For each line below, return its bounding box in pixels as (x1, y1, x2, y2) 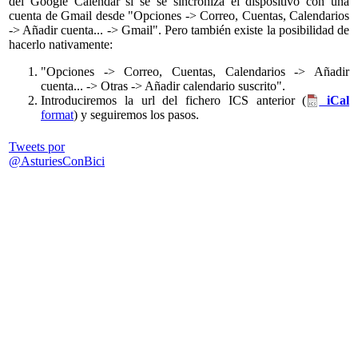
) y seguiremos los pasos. (74, 108, 199, 122)
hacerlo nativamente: (9, 38, 113, 52)
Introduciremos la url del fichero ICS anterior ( (41, 93, 307, 108)
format (41, 108, 74, 122)
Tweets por (9, 139, 65, 153)
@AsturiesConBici (9, 153, 105, 168)
